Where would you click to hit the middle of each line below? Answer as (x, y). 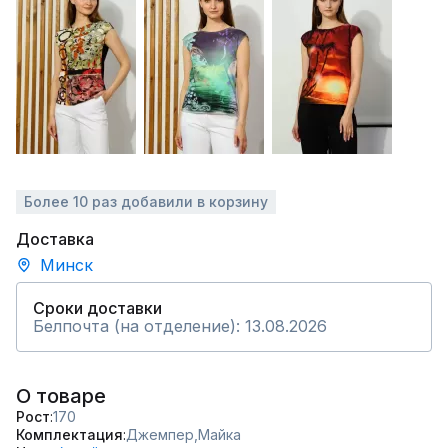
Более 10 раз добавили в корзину (146, 201)
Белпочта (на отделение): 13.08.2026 (180, 326)
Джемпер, (162, 434)
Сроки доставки (97, 308)
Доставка (55, 239)
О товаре (61, 396)
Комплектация (69, 434)
